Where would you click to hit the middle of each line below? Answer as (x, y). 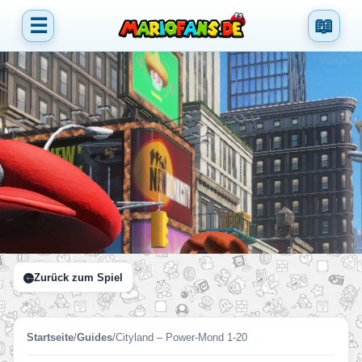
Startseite (50, 337)
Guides (95, 337)
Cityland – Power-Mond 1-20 (181, 337)
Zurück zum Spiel (78, 277)
